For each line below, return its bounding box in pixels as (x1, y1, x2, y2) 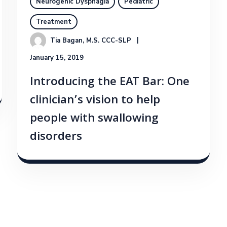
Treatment (36, 17, 71, 27)
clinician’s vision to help (30, 91, 160, 111)
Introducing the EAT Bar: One (30, 73, 190, 93)
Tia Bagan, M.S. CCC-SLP (50, 36, 131, 46)
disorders (30, 128, 82, 148)
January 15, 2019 (30, 53, 84, 63)
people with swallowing (30, 109, 159, 130)
